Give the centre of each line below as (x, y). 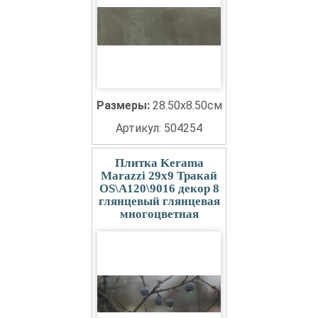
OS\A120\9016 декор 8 (159, 188)
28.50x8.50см (187, 105)
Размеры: (124, 105)
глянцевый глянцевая (159, 201)
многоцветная (159, 214)
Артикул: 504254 (159, 128)
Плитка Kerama (159, 163)
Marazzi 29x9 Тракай (159, 176)
